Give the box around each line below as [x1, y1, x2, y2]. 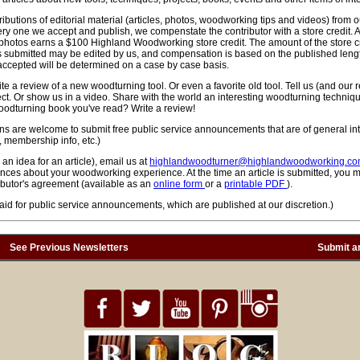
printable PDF [224, 178, 287, 190]
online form [153, 178, 205, 190]
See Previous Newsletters [9, 242, 129, 253]
